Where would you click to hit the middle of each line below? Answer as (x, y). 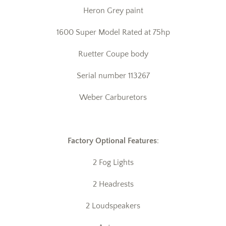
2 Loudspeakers (113, 206)
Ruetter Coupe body (113, 54)
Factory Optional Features (112, 141)
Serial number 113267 (113, 76)
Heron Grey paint (113, 11)
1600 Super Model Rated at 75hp (113, 32)
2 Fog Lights (113, 162)
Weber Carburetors (113, 97)
